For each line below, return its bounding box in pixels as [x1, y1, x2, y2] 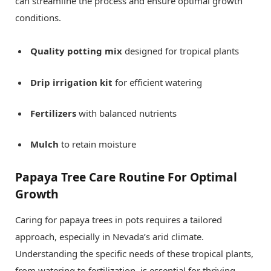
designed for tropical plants [122, 45, 239, 57]
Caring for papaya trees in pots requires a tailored [15, 214, 222, 226]
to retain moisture [59, 137, 136, 150]
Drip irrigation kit [30, 76, 113, 88]
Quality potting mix [30, 45, 122, 57]
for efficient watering [113, 76, 202, 88]
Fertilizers [30, 106, 76, 119]
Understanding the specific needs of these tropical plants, [15, 247, 253, 260]
